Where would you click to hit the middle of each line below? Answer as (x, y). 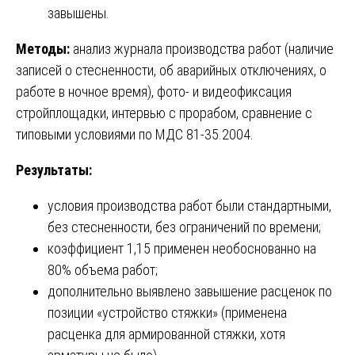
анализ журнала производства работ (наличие (202, 48)
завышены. (78, 13)
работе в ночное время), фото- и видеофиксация (154, 91)
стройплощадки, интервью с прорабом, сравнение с (164, 113)
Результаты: (54, 170)
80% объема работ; (103, 269)
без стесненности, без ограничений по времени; (184, 227)
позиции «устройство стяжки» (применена (167, 312)
